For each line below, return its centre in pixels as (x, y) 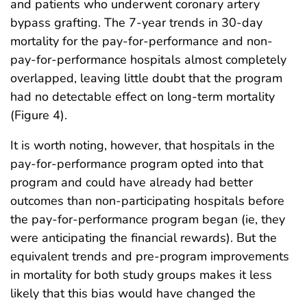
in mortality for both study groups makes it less (141, 275)
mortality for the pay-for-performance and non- (142, 41)
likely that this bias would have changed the (133, 294)
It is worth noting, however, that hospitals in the (143, 146)
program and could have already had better (132, 183)
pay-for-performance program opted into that (137, 164)
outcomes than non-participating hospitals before (147, 201)
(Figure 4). (39, 115)
